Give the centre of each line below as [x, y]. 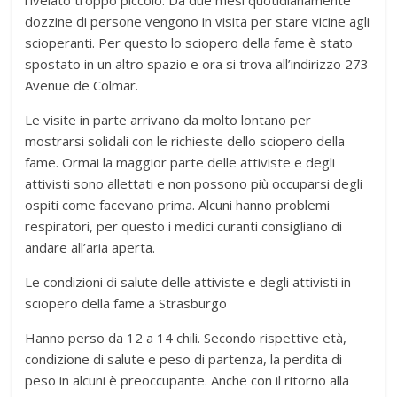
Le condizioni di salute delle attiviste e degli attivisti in [188, 282]
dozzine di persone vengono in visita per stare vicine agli [198, 22]
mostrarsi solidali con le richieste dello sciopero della [185, 141]
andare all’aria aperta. [90, 248]
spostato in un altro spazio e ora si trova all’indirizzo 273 [197, 64]
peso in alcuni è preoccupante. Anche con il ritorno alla [187, 381]
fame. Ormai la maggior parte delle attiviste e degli [180, 163]
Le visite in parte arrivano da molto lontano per [168, 120]
